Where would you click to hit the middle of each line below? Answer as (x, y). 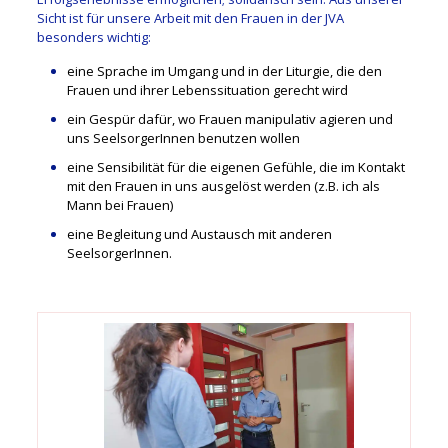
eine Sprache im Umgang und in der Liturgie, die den (224, 70)
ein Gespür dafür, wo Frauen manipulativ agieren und (229, 118)
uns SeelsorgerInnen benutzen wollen (183, 137)
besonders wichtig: (93, 36)
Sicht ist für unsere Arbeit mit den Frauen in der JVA (190, 17)
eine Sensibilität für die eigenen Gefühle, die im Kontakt (235, 166)
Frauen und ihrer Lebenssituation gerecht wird (207, 89)
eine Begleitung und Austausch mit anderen (199, 233)
